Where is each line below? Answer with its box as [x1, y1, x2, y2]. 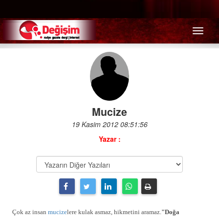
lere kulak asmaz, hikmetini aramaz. [67, 208, 161, 216]
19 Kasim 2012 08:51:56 [71, 119, 148, 129]
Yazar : [98, 134, 121, 144]
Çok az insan [12, 208, 46, 216]
